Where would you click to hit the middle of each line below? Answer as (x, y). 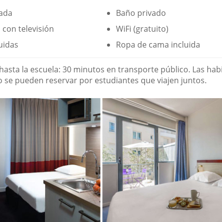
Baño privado (141, 13)
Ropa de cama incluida (158, 45)
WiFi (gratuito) (142, 29)
